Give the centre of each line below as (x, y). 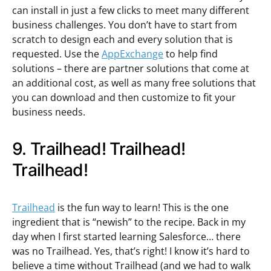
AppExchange (132, 54)
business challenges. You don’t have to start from (125, 25)
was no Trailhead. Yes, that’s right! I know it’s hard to (131, 251)
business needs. (49, 112)
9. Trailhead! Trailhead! (99, 149)
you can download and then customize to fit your (124, 97)
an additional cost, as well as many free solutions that (134, 83)
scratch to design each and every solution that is (122, 39)
